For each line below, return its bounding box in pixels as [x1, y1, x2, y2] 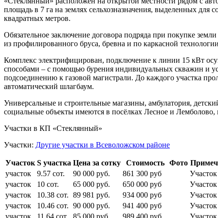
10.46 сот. [37, 201, 69, 210]
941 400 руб [123, 201, 162, 210]
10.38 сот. [37, 190, 69, 199]
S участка [37, 158, 71, 167]
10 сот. [37, 180, 59, 188]
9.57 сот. [37, 169, 65, 178]
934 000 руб [123, 190, 162, 199]
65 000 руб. [73, 180, 110, 188]
